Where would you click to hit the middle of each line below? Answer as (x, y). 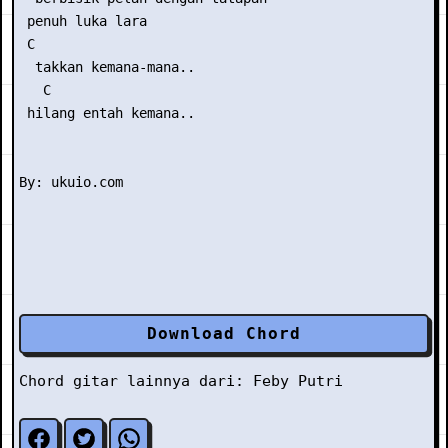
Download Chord (224, 333)
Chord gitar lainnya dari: (136, 381)
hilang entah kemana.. (107, 113)
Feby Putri (298, 381)
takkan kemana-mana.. (107, 67)
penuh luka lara (83, 21)
